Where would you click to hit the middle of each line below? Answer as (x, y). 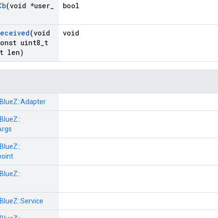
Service (32, 201)
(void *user (28, 6)
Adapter (33, 102)
